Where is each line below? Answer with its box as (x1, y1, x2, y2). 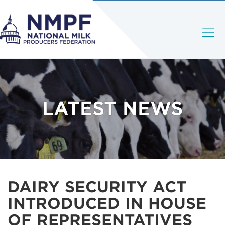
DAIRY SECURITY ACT (8, 178, 186, 196)
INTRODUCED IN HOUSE (8, 194, 206, 212)
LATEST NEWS (42, 97, 183, 120)
